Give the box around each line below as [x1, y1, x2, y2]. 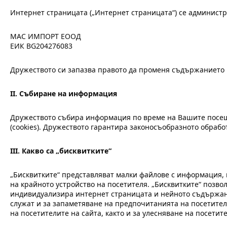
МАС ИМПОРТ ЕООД [10, 31, 81, 41]
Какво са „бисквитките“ [22, 146, 111, 156]
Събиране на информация [19, 89, 117, 98]
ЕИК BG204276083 [10, 41, 72, 51]
